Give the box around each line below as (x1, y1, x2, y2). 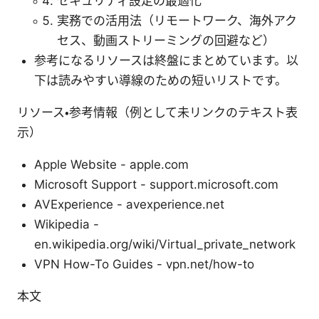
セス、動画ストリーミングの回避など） (57, 33, 275, 48)
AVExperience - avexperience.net (34, 197, 224, 211)
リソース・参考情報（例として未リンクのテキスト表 (17, 105, 298, 120)
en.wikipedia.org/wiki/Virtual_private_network (34, 236, 296, 251)
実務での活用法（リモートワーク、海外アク (57, 13, 297, 28)
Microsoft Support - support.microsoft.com (34, 177, 278, 192)
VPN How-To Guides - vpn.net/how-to (34, 256, 254, 271)
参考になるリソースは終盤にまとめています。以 (34, 53, 298, 68)
